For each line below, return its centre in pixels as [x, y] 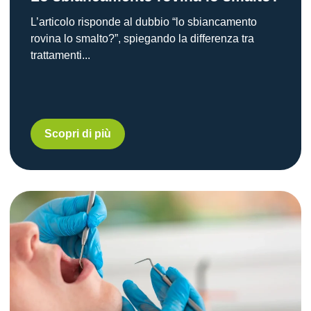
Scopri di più [78, 133]
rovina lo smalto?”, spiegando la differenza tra [142, 38]
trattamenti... [60, 55]
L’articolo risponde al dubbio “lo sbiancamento [144, 22]
